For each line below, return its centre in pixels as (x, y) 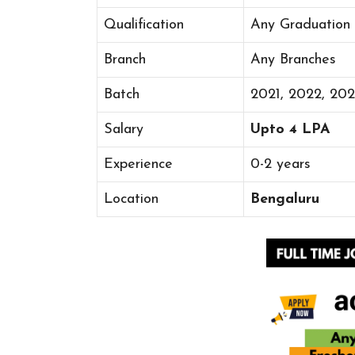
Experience (138, 164)
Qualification (144, 25)
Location (131, 199)
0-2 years (281, 164)
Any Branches (293, 59)
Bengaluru (285, 199)
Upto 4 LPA (293, 129)
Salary (124, 129)
